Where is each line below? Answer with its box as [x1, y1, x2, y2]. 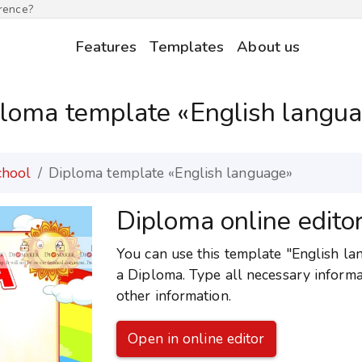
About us [237, 36, 301, 57]
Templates [149, 36, 225, 57]
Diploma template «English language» [48, 163, 293, 183]
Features [74, 36, 137, 57]
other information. [116, 286, 231, 305]
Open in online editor [128, 329, 265, 349]
